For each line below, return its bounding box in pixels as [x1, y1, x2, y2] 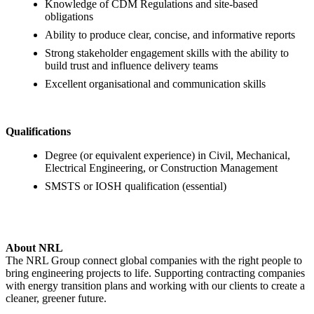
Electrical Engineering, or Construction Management [45, 161, 278, 174]
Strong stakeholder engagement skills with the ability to [45, 46, 289, 59]
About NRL [6, 241, 63, 254]
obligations [45, 10, 93, 22]
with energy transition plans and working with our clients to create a [6, 279, 305, 292]
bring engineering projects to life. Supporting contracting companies [6, 266, 305, 279]
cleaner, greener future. [6, 292, 107, 304]
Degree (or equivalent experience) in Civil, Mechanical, [45, 149, 290, 161]
